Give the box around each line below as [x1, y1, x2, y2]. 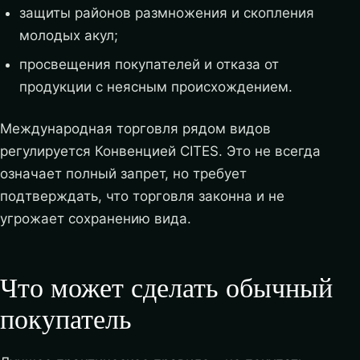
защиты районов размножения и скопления [18, 5, 314, 22]
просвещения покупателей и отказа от [18, 55, 279, 72]
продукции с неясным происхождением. [18, 78, 292, 95]
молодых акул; [18, 27, 118, 44]
